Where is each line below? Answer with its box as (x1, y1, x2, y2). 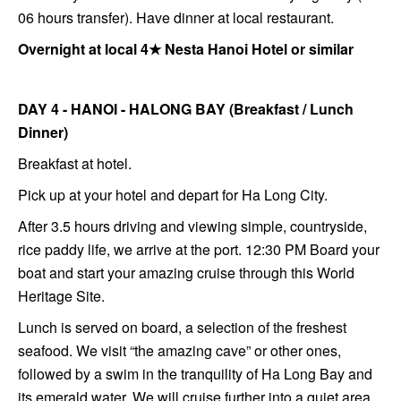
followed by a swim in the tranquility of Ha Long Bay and (18, 363, 372, 384)
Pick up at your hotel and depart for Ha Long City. (18, 183, 331, 205)
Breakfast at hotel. (18, 152, 132, 174)
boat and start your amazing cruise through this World (18, 261, 354, 283)
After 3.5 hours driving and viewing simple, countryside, (18, 215, 367, 236)
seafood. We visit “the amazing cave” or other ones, (18, 339, 341, 361)
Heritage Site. (18, 285, 108, 306)
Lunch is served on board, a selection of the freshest (18, 316, 346, 337)
